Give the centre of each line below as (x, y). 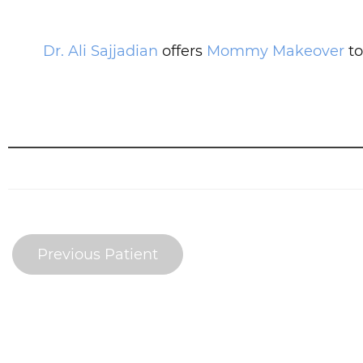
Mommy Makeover (275, 51)
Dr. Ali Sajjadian (100, 51)
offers (182, 51)
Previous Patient (98, 255)
